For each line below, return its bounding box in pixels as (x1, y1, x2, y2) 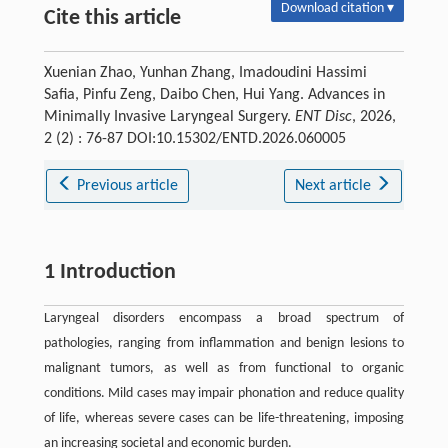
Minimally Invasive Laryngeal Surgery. (43, 109, 295, 125)
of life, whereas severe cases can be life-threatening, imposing (43, 411, 405, 426)
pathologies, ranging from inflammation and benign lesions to (43, 336, 405, 351)
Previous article (77, 178, 179, 194)
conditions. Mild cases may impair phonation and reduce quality (43, 386, 405, 401)
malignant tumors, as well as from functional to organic (43, 361, 405, 376)
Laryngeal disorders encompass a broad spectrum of (43, 311, 405, 326)
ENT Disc (294, 109, 352, 125)
